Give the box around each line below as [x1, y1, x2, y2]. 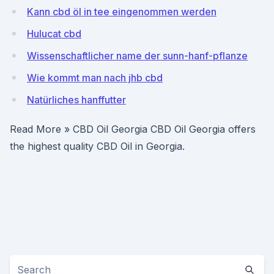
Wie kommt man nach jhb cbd [27, 72, 163, 84]
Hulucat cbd [27, 28, 81, 40]
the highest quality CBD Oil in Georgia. [10, 140, 185, 152]
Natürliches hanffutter [27, 94, 126, 106]
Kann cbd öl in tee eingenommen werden [27, 6, 217, 18]
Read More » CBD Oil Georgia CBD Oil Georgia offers [10, 123, 256, 135]
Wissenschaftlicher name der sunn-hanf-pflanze [27, 50, 248, 62]
